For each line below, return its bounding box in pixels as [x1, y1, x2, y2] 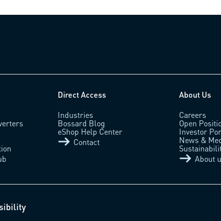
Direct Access [57, 89, 106, 100]
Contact [73, 136, 100, 147]
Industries [57, 110, 93, 120]
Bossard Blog [57, 118, 105, 129]
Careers [179, 110, 207, 120]
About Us [179, 89, 212, 100]
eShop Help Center [57, 126, 122, 137]
